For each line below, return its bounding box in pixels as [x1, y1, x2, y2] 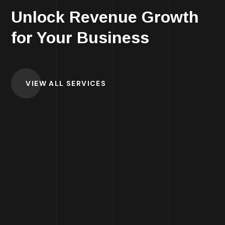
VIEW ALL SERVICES [26, 79, 106, 88]
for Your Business [11, 29, 150, 47]
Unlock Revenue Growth [11, 8, 199, 26]
